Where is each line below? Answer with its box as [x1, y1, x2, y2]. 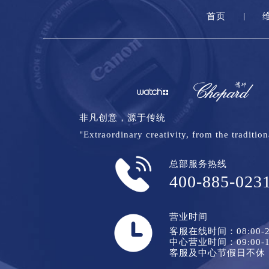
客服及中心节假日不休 [169, 247, 265, 258]
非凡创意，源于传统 [79, 112, 166, 122]
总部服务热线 [169, 159, 227, 169]
